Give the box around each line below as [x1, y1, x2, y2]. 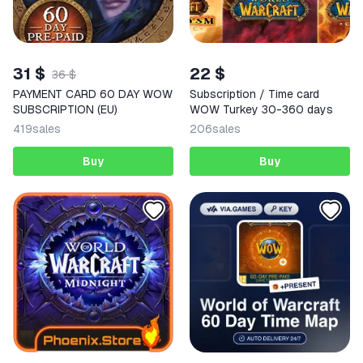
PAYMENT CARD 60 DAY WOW [13, 87, 173, 102]
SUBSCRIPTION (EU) [13, 102, 117, 117]
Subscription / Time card [190, 87, 319, 102]
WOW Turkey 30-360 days [190, 102, 333, 117]
